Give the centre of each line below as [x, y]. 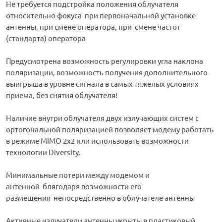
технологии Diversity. [43, 152]
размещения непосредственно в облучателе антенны [100, 198]
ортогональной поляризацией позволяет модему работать [110, 129]
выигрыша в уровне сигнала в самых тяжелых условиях [102, 84]
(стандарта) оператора [46, 38]
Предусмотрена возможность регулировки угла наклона [105, 61]
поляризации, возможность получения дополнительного [107, 72]
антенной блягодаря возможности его [74, 186]
